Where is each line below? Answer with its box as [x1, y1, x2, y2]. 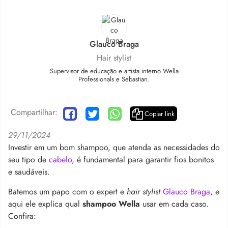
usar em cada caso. [140, 197, 209, 210]
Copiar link [145, 109, 175, 119]
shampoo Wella [82, 197, 140, 210]
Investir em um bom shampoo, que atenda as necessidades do [8, 141, 220, 153]
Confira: [8, 210, 36, 222]
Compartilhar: [11, 106, 58, 118]
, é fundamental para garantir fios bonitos [72, 153, 214, 165]
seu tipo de [8, 153, 49, 165]
